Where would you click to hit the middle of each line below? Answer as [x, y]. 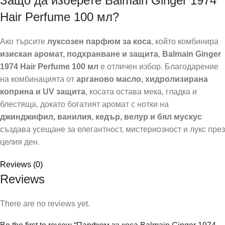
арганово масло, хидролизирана [142, 79]
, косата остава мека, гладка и [141, 91]
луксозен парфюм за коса [99, 41]
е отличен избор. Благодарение [158, 66]
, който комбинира [185, 41]
